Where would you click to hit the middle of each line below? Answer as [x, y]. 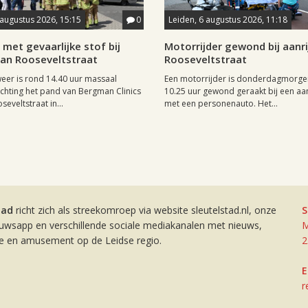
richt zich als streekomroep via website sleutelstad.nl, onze [145, 210]
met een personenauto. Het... [221, 103]
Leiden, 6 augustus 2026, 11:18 [228, 20]
